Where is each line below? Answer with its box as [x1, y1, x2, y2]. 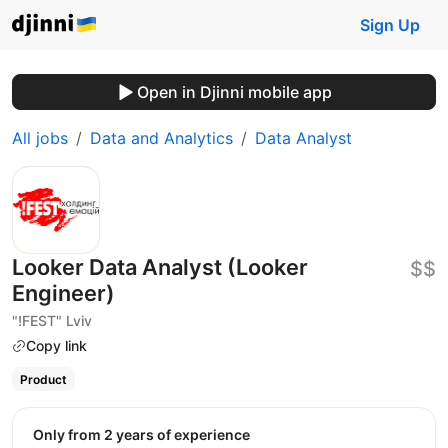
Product [19, 371, 67, 387]
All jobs [12, 128, 68, 148]
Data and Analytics [90, 128, 233, 148]
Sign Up [360, 15, 420, 35]
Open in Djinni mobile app [136, 82, 332, 102]
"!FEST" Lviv [12, 312, 92, 329]
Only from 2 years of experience [44, 425, 250, 443]
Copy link [26, 337, 87, 354]
